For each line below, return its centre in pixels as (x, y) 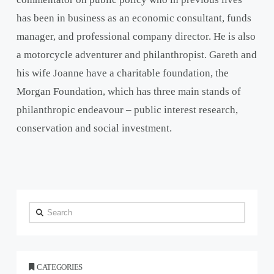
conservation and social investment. (94, 128)
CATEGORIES (60, 267)
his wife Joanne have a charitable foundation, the (122, 73)
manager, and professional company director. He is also (136, 37)
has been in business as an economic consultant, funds (134, 18)
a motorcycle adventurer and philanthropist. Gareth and (136, 55)
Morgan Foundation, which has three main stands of (128, 92)
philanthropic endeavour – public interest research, (127, 110)
